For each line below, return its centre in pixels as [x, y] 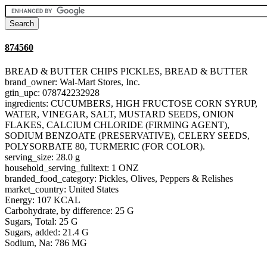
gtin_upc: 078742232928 [52, 92]
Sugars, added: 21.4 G [47, 232]
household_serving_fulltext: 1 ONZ [72, 167]
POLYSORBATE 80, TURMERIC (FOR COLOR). [105, 146]
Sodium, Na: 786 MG [46, 243]
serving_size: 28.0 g [42, 157]
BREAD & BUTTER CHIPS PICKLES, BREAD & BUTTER [126, 71]
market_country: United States [62, 189]
